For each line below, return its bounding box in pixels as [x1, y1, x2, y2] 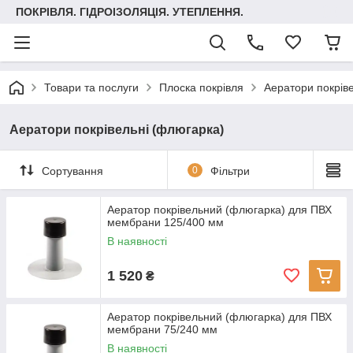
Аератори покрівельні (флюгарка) [9, 123, 224, 136]
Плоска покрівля [159, 81, 243, 94]
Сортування [42, 164, 103, 177]
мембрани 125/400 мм [107, 216, 224, 229]
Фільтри [210, 164, 250, 177]
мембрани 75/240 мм [107, 323, 217, 336]
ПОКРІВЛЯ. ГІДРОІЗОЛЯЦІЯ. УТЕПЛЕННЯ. [16, 6, 243, 18]
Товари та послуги [44, 81, 139, 94]
